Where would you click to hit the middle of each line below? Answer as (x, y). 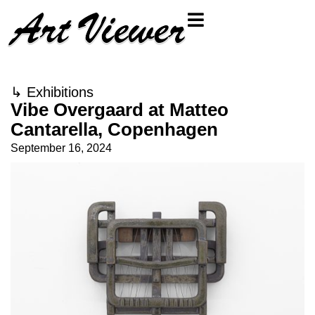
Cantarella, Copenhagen (114, 129)
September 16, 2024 (61, 148)
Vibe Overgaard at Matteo (120, 110)
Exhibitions (60, 92)
